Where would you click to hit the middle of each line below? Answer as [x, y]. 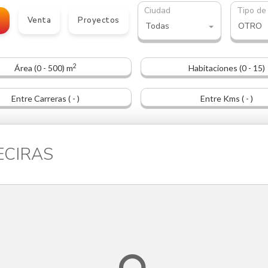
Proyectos [99, 21]
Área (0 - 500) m [43, 68]
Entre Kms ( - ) [227, 99]
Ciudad [157, 10]
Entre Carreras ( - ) [45, 99]
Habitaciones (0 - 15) [227, 68]
